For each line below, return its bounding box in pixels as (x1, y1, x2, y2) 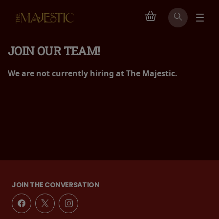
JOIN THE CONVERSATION (12, 180, 100, 190)
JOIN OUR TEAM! (8, 43, 100, 59)
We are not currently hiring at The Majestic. (8, 68, 177, 79)
